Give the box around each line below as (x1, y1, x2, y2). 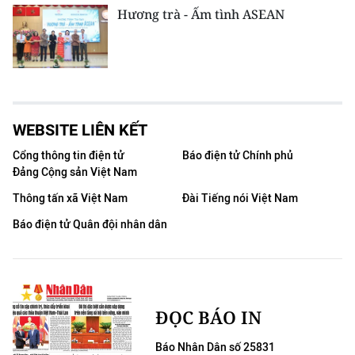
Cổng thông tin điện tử (13, 149, 124, 162)
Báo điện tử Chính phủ (182, 149, 293, 162)
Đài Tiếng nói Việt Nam (182, 192, 298, 205)
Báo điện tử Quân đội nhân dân (13, 218, 167, 231)
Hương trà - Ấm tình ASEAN (117, 6, 284, 23)
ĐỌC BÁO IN (155, 305, 261, 329)
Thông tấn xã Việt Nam (13, 192, 128, 205)
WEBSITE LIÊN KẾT (13, 120, 147, 139)
